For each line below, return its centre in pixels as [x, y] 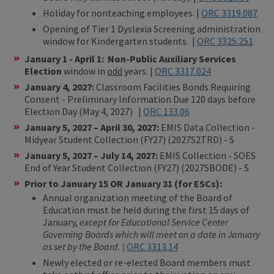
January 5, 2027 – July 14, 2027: [92, 155]
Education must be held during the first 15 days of [146, 209]
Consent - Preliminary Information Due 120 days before [140, 99]
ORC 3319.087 [229, 13]
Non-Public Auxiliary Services [172, 58]
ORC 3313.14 [152, 246]
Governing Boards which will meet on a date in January [151, 234]
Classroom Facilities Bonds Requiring [173, 87]
